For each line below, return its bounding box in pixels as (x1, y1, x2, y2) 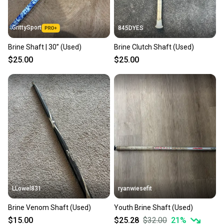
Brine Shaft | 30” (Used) (8, 42, 81, 51)
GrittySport (12, 23, 41, 31)
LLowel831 (12, 185, 41, 192)
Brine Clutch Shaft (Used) (114, 42, 194, 51)
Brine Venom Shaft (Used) (8, 203, 91, 212)
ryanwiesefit (118, 185, 152, 192)
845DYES (118, 24, 143, 31)
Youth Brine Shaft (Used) (114, 203, 193, 212)
